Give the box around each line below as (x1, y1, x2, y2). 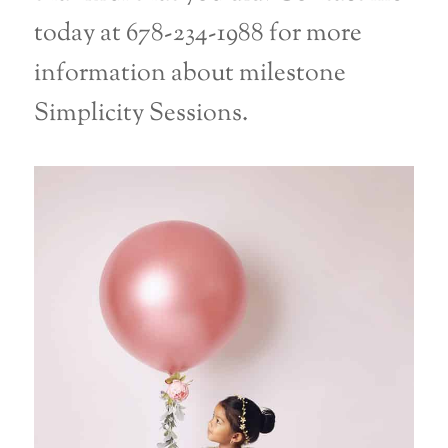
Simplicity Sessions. (34, 95, 249, 132)
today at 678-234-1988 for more (34, 15, 363, 52)
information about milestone (34, 55, 347, 92)
